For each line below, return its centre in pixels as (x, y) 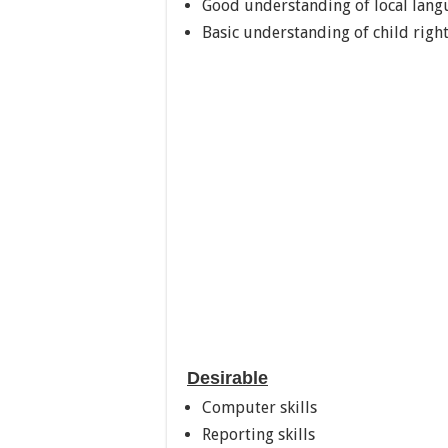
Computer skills (259, 407)
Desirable (227, 377)
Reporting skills (258, 434)
